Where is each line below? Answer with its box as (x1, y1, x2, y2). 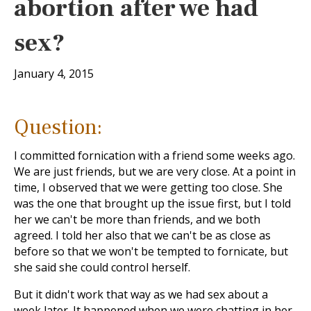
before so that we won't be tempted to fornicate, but (14, 244, 288, 259)
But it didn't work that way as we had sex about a (14, 287, 268, 302)
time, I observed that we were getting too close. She (14, 180, 283, 195)
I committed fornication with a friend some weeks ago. (14, 148, 295, 163)
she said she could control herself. (14, 260, 190, 275)
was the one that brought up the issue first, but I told (14, 196, 291, 211)
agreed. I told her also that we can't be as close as (14, 228, 271, 243)
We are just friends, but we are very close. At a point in (14, 164, 296, 179)
